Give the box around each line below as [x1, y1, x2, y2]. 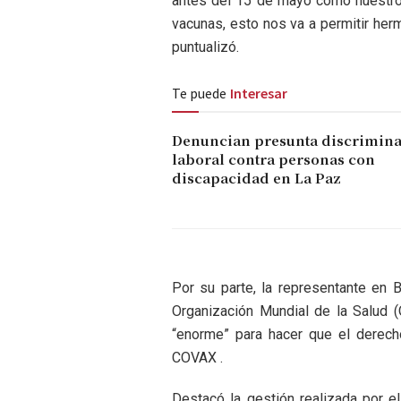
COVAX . [172, 349, 223, 367]
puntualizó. [172, 38, 239, 56]
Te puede [172, 84, 226, 103]
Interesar [230, 84, 287, 103]
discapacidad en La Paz [172, 168, 341, 188]
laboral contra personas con [172, 149, 375, 169]
